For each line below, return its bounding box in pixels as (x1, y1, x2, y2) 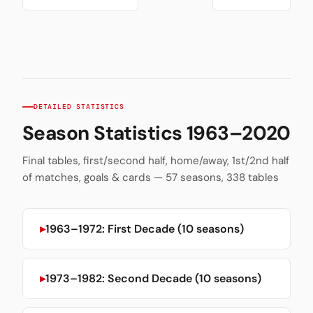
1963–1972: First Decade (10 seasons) (45, 221, 244, 236)
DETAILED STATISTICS (34, 101, 124, 111)
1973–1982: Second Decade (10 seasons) (45, 270, 261, 286)
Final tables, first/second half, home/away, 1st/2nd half (22, 153, 289, 168)
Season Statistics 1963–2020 (22, 119, 291, 146)
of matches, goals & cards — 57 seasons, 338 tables (22, 170, 279, 184)
